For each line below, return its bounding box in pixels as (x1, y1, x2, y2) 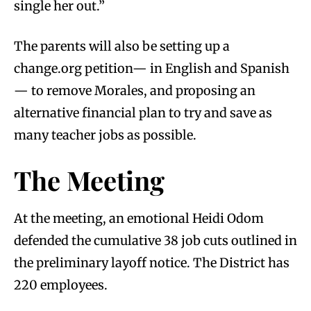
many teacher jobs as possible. (14, 126, 199, 143)
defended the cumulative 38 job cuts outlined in (14, 232, 297, 249)
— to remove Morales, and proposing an (14, 82, 255, 99)
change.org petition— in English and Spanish (14, 60, 289, 76)
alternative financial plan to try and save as (14, 104, 272, 121)
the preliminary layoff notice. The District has (14, 254, 289, 271)
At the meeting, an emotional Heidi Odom (14, 210, 264, 226)
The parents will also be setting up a (14, 37, 230, 54)
